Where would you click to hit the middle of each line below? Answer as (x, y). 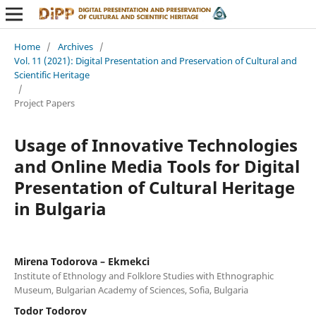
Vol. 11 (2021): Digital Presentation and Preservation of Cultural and (155, 60)
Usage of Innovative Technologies (156, 145)
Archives (75, 46)
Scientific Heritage (51, 74)
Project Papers (44, 103)
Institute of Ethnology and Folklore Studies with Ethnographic (144, 275)
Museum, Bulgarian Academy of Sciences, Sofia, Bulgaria (131, 290)
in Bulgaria (60, 208)
